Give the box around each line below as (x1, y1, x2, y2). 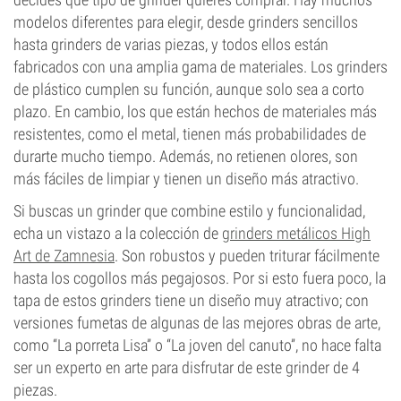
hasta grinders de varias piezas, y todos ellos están (13, 35, 328, 54)
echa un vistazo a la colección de (13, 224, 222, 243)
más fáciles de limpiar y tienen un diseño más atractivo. (13, 169, 359, 188)
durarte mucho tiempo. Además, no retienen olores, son (13, 147, 358, 166)
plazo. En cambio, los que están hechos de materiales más (13, 102, 377, 121)
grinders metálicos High (222, 224, 371, 243)
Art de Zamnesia (13, 246, 115, 265)
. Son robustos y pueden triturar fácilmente (115, 246, 380, 265)
